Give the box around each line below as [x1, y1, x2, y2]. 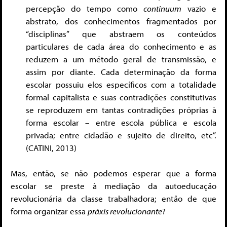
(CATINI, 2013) [26, 142, 77, 153]
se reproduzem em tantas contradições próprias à [26, 104, 216, 115]
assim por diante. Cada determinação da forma [26, 66, 216, 77]
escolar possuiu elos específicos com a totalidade [26, 79, 216, 90]
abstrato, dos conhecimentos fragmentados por [26, 15, 216, 26]
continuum [143, 3, 181, 14]
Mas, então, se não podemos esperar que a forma [11, 168, 216, 179]
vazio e [181, 3, 216, 14]
